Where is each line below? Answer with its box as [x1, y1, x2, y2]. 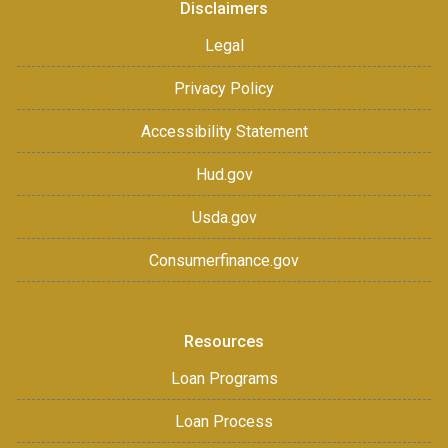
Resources [184, 331, 264, 351]
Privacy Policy [174, 78, 274, 98]
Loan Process [175, 411, 273, 431]
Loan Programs [170, 368, 278, 388]
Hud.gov [195, 164, 253, 184]
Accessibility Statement [140, 121, 308, 141]
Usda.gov [191, 207, 257, 227]
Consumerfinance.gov [149, 250, 299, 270]
